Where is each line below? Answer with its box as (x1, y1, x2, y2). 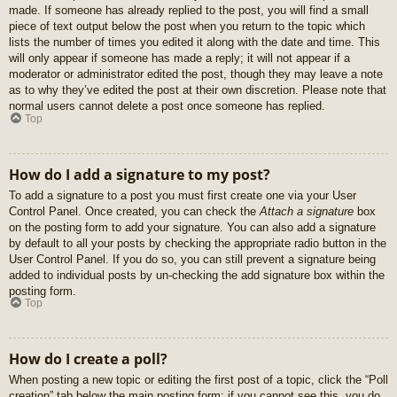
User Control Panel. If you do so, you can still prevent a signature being (9, 252, 376, 266)
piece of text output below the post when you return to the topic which (9, 19, 365, 34)
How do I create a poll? (9, 349, 167, 370)
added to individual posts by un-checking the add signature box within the (9, 268, 385, 282)
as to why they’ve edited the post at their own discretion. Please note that (9, 83, 386, 97)
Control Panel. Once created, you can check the (9, 204, 260, 218)
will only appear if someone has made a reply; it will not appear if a (9, 51, 350, 66)
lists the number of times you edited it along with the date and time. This (9, 35, 380, 50)
